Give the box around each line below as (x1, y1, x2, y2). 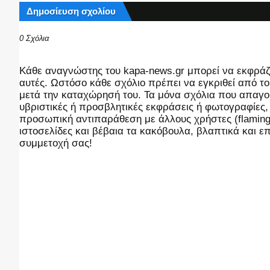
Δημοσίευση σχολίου (27, 6, 116, 17)
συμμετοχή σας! (19, 137, 92, 149)
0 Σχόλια (19, 34, 49, 43)
